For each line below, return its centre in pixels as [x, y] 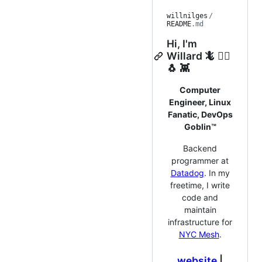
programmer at [200, 161]
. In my [217, 173]
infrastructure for [200, 222]
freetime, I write [200, 185]
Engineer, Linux [200, 102]
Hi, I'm [182, 44]
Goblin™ [200, 127]
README [179, 24]
